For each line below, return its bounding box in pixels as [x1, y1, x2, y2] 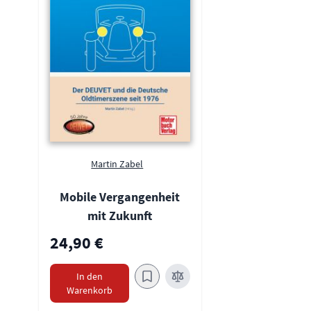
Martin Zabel [91, 157, 144, 170]
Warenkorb [66, 283, 112, 296]
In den [76, 269, 103, 283]
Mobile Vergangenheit [60, 188, 180, 205]
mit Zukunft [87, 207, 153, 224]
